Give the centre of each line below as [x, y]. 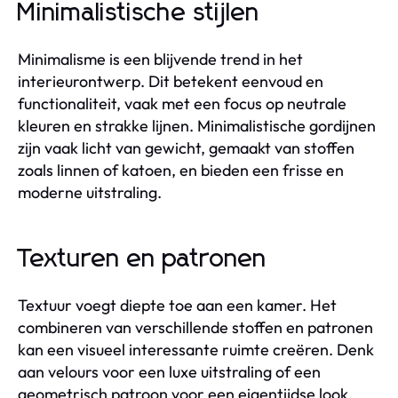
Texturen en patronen [142, 259]
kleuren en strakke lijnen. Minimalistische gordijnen [197, 125]
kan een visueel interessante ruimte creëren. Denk [196, 349]
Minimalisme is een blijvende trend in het [160, 59]
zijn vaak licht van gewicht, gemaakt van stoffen [186, 147]
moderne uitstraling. [90, 192]
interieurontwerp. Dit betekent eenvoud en [171, 81]
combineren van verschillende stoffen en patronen [195, 327]
